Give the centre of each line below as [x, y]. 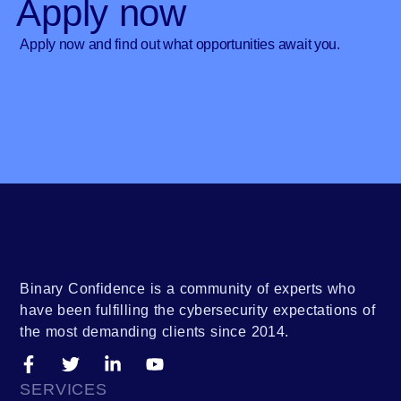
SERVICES [64, 390]
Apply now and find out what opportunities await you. [180, 44]
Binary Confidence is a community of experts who [188, 289]
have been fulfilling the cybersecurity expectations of [197, 311]
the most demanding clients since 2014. [154, 332]
